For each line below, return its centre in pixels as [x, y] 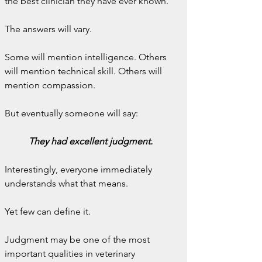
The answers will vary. [48, 29]
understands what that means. [66, 183]
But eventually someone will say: [71, 113]
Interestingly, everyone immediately [80, 169]
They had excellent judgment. [91, 141]
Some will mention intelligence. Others [87, 57]
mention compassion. [50, 85]
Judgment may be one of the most [78, 239]
